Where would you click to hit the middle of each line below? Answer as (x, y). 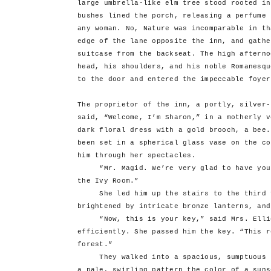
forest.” (95, 245)
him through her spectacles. (137, 156)
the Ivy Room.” (108, 181)
